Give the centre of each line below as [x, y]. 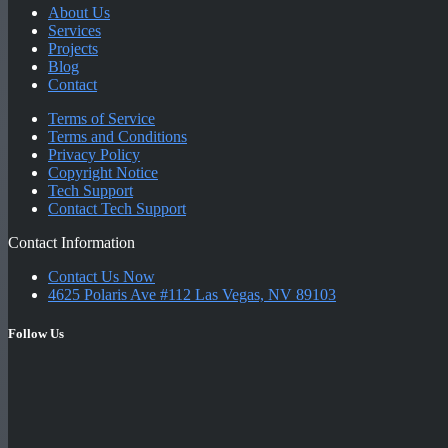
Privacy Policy [94, 154]
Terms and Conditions [117, 136]
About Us [79, 12]
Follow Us [36, 333]
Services [74, 30]
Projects [73, 48]
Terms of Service [101, 118]
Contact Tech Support [117, 208]
